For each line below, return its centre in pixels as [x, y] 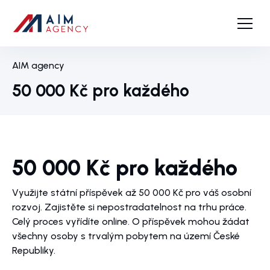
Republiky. [34, 251]
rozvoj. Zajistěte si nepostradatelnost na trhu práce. [129, 207]
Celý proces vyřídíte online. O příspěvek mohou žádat [131, 222]
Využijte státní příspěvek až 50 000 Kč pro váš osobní [132, 193]
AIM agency [38, 66]
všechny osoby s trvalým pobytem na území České [126, 236]
